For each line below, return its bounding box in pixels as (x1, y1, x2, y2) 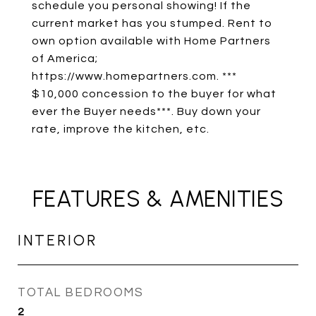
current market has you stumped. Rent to (32, 18, 272, 29)
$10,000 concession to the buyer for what (32, 88, 276, 99)
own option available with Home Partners (32, 35, 271, 47)
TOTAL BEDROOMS (18, 286, 143, 299)
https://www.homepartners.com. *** (32, 71, 237, 82)
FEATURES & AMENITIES (32, 186, 284, 212)
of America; (32, 53, 98, 64)
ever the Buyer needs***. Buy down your (32, 106, 261, 117)
